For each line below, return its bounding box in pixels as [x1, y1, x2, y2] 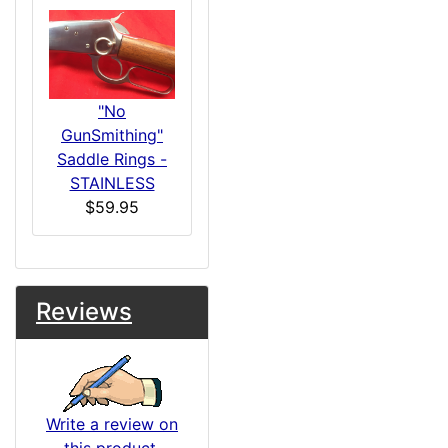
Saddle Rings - [57, 149, 167, 170]
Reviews [36, 297, 132, 327]
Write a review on [46, 414, 178, 435]
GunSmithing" [61, 125, 163, 146]
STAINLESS [69, 173, 155, 194]
